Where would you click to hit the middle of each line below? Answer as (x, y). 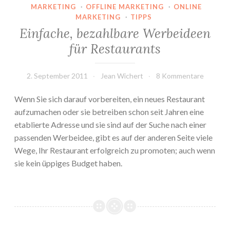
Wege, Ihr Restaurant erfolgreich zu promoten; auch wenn (115, 150)
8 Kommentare (180, 75)
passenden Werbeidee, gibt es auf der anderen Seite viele (113, 137)
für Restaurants (115, 49)
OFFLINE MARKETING (124, 7)
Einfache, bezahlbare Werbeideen (115, 33)
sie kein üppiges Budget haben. (68, 163)
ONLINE (187, 7)
